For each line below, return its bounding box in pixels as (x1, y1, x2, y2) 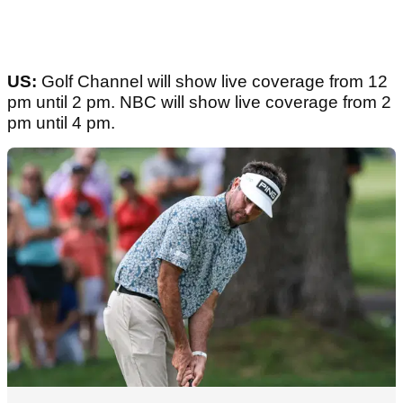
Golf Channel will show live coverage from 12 (41, 72, 388, 92)
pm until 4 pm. (7, 113, 115, 133)
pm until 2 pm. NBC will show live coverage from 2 (7, 93, 391, 112)
